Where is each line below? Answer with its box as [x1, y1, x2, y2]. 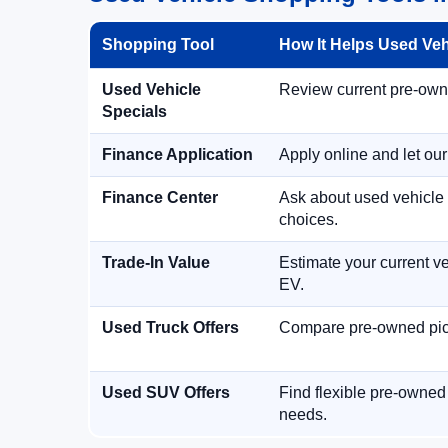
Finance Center [102, 189, 218, 206]
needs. [279, 406, 327, 423]
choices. [279, 211, 338, 228]
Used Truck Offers [102, 319, 239, 336]
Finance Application [102, 146, 253, 163]
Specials [102, 103, 167, 120]
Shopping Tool [102, 36, 214, 53]
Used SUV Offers [102, 384, 230, 401]
